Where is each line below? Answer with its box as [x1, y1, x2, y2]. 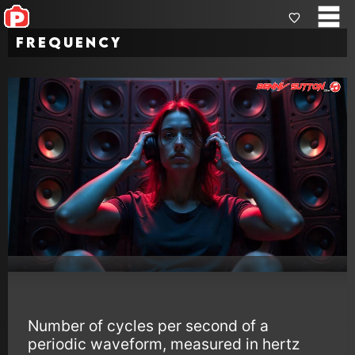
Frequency [16, 34, 122, 51]
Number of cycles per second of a [28, 315, 269, 335]
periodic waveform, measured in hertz [28, 334, 300, 353]
